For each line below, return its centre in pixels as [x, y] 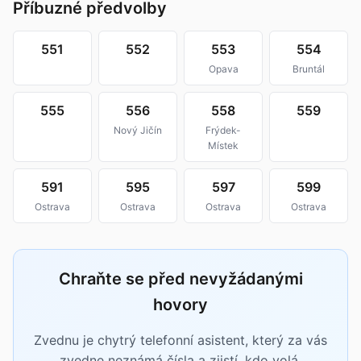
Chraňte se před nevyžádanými [180, 279]
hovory [180, 305]
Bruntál [309, 69]
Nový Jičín [138, 130]
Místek [223, 145]
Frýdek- [223, 130]
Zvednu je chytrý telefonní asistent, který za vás [180, 340]
